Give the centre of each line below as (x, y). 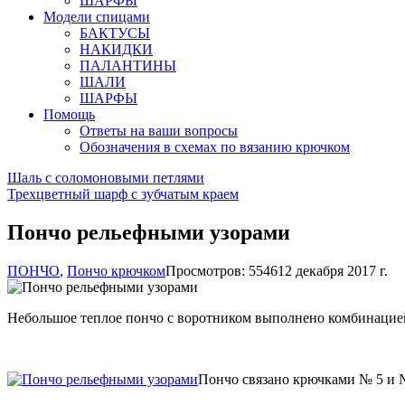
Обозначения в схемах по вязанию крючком (215, 147)
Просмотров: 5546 (221, 270)
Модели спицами (97, 17)
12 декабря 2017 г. (333, 270)
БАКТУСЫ (115, 33)
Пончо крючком (116, 270)
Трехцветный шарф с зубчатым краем (123, 194)
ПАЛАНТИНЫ (128, 66)
